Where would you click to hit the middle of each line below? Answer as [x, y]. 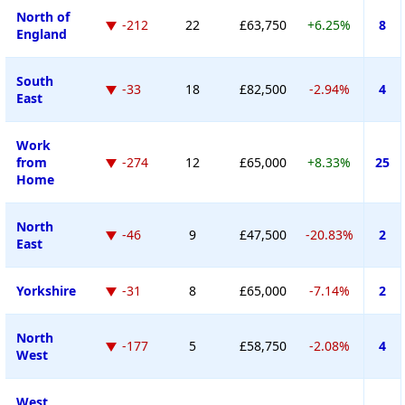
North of [42, 16]
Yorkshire [46, 290]
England [41, 33]
